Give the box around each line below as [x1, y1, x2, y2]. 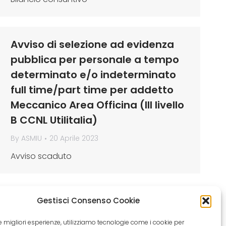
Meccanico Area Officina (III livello [11, 98, 184, 112]
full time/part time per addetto [11, 83, 174, 97]
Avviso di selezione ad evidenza [11, 37, 174, 51]
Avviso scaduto [11, 150, 72, 162]
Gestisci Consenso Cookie [36, 195, 140, 206]
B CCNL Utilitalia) [11, 113, 97, 127]
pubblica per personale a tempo [11, 52, 179, 67]
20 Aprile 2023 [49, 133, 98, 143]
